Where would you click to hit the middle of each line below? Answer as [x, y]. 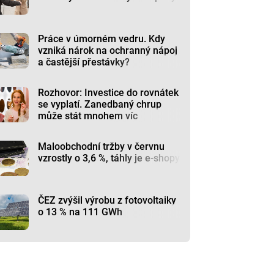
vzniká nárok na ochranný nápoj [108, 50]
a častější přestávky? [84, 62]
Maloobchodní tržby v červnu [102, 146]
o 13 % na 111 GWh [80, 212]
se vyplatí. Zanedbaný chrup [100, 104]
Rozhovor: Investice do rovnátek [109, 92]
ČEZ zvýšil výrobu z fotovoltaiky [107, 200]
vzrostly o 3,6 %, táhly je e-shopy [109, 158]
